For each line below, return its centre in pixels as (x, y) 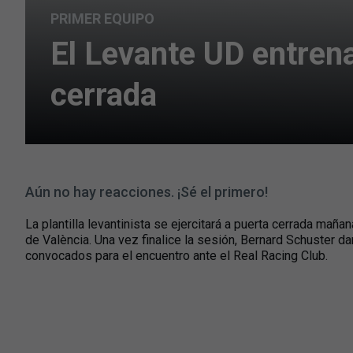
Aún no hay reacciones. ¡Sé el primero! (147, 191)
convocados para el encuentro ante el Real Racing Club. (176, 256)
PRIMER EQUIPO (102, 19)
